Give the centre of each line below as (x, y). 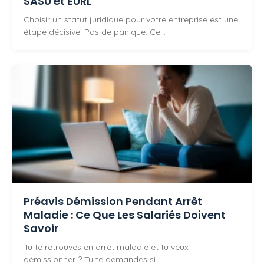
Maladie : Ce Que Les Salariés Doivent (125, 215)
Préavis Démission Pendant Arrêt (113, 202)
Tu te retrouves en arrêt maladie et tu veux (106, 247)
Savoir (41, 229)
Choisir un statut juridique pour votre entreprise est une (131, 20)
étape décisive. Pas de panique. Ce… (95, 32)
